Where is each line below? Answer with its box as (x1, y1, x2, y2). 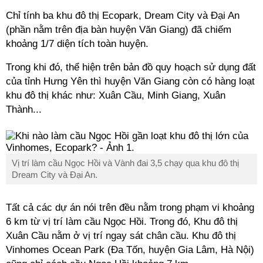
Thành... (6, 104, 42, 115)
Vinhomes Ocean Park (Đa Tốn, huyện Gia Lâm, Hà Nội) (6, 244, 254, 255)
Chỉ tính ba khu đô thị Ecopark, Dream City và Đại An (6, 10, 240, 21)
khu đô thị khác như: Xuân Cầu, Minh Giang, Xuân (6, 90, 225, 101)
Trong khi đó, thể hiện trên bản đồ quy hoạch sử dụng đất (6, 62, 256, 73)
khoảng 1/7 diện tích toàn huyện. (6, 38, 149, 49)
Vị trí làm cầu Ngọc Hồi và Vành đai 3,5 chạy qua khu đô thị (12, 158, 239, 168)
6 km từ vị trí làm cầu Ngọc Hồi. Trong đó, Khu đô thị (6, 216, 238, 227)
